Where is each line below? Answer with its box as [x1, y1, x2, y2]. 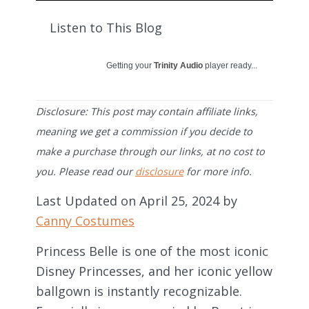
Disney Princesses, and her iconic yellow [36, 262, 272, 279]
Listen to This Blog [50, 19, 162, 36]
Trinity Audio [154, 60, 203, 70]
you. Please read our [36, 164, 135, 178]
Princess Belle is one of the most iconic [36, 242, 268, 259]
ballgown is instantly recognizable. [36, 282, 242, 299]
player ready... [203, 60, 257, 70]
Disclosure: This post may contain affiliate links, [36, 104, 258, 118]
